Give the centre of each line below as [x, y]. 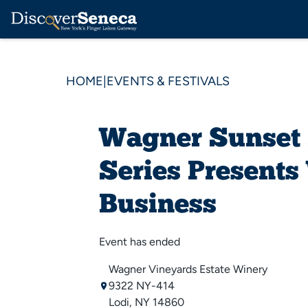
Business [158, 206]
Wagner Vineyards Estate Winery [188, 269]
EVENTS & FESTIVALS [168, 81]
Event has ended [140, 242]
